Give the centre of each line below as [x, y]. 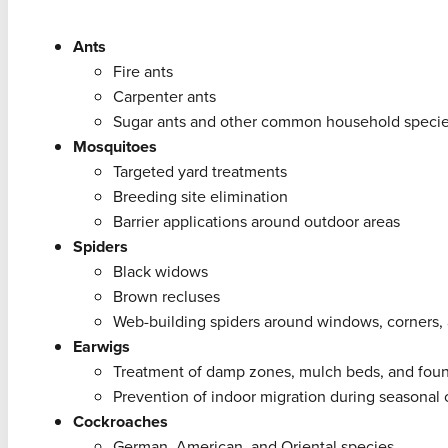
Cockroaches [120, 421]
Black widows [160, 271]
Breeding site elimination [200, 196]
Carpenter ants [164, 96]
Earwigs [101, 346]
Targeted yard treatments [199, 171]
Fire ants [142, 71]
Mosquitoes [114, 146]
